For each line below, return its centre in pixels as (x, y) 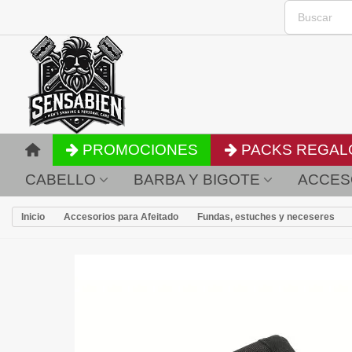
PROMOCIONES (141, 150)
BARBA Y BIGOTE (197, 180)
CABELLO (60, 180)
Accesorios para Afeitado (121, 217)
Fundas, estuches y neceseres (266, 217)
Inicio (33, 217)
